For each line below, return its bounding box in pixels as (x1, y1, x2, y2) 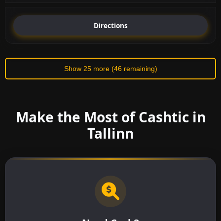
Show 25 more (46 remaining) (64, 64, 157, 73)
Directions (93, 21, 128, 31)
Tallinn (87, 123, 134, 143)
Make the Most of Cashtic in (15, 107, 206, 126)
